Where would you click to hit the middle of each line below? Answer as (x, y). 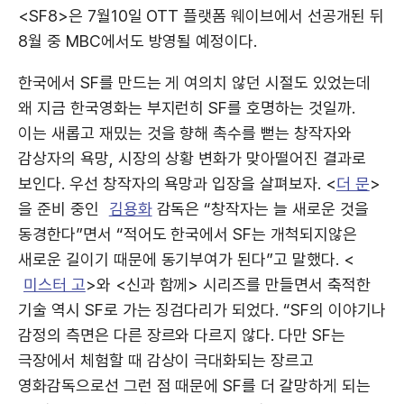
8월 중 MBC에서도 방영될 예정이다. (138, 41)
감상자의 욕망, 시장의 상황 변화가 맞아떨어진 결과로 (192, 158)
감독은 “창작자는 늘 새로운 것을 (260, 208)
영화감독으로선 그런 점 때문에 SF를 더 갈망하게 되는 (194, 385)
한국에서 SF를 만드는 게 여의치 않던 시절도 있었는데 (194, 82)
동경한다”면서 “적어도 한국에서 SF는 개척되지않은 (188, 234)
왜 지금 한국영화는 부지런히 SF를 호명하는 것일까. (187, 107)
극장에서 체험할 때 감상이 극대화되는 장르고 (166, 360)
